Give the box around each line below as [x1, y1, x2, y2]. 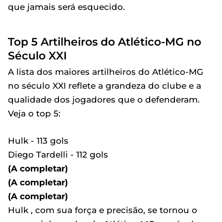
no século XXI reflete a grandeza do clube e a [8, 81, 201, 91]
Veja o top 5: [8, 109, 60, 119]
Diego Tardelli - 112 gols [8, 150, 108, 160]
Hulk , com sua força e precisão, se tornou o [8, 205, 197, 216]
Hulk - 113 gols [8, 136, 68, 146]
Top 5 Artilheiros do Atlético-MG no [8, 35, 201, 49]
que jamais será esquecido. [8, 2, 125, 12]
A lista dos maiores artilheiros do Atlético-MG [8, 67, 203, 77]
